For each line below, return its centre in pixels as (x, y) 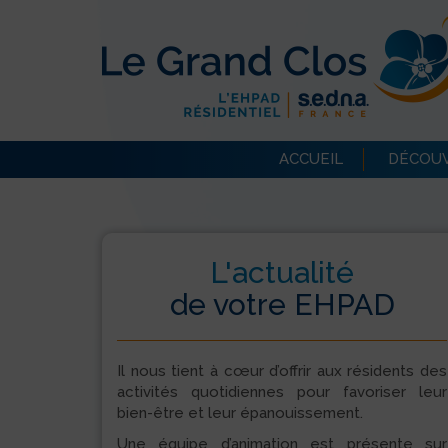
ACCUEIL (311, 159)
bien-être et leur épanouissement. (240, 413)
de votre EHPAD (282, 305)
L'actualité (282, 272)
